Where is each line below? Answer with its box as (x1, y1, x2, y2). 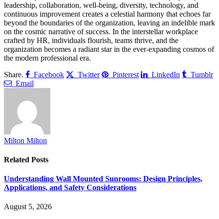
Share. (4, 70, 23, 79)
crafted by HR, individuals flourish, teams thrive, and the (4, 36, 178, 44)
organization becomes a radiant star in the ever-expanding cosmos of (4, 44, 214, 53)
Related (4, 155, 31, 164)
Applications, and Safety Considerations (4, 183, 136, 192)
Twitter (78, 70, 100, 78)
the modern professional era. (4, 53, 91, 62)
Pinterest (112, 70, 139, 78)
